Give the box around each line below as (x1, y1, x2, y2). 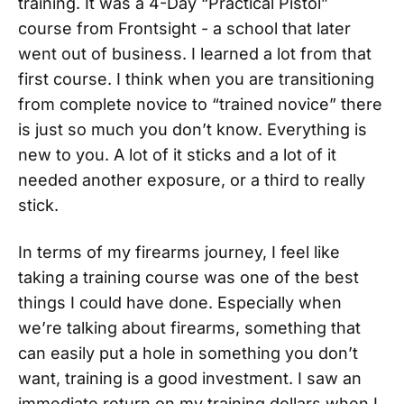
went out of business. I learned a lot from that (18, 43, 372, 63)
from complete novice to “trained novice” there (18, 94, 382, 114)
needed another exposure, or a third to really (18, 170, 365, 189)
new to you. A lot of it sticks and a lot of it (18, 144, 336, 164)
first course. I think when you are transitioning (18, 69, 374, 88)
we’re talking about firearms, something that (18, 317, 361, 337)
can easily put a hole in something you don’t (18, 343, 358, 363)
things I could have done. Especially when (18, 292, 342, 312)
